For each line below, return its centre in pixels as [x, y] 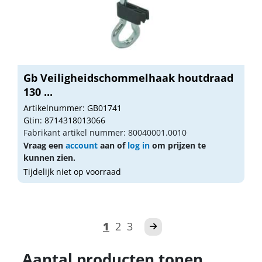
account [82, 145]
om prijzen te [178, 145]
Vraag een [44, 145]
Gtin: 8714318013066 [64, 120]
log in [139, 145]
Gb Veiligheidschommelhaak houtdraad [128, 77]
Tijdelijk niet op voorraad [72, 171]
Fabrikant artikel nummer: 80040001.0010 [105, 132]
